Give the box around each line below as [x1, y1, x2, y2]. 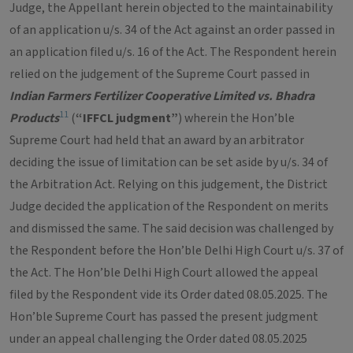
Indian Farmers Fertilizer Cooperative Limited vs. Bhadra [9, 87, 314, 105]
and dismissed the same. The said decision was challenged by [9, 220, 333, 237]
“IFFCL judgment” [76, 110, 178, 127]
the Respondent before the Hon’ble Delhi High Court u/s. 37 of [9, 242, 344, 259]
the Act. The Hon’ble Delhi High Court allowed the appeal [9, 264, 318, 281]
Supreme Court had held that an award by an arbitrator [9, 132, 304, 149]
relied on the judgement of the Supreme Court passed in [9, 65, 310, 83]
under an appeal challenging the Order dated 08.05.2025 [9, 330, 307, 347]
